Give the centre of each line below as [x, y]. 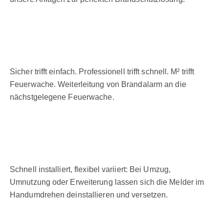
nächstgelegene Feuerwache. [62, 97]
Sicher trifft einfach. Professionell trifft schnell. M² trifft [102, 71]
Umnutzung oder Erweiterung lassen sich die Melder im [107, 182]
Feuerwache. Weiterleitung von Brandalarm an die [98, 84]
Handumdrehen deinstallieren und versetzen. [89, 195]
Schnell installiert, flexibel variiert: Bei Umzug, [90, 169]
